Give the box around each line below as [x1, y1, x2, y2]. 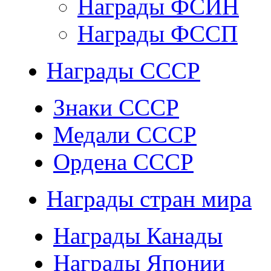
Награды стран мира [47, 186, 252, 212]
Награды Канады [53, 223, 223, 249]
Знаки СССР [53, 94, 179, 120]
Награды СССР [47, 57, 200, 83]
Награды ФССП [77, 21, 238, 47]
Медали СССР [53, 122, 197, 148]
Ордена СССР [53, 149, 194, 175]
